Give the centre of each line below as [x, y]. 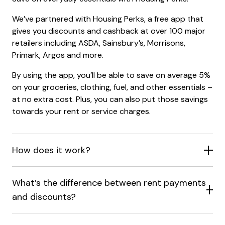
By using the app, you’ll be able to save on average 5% [111, 75]
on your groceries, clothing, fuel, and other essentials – [112, 87]
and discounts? [44, 197]
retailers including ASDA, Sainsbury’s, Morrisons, [99, 43]
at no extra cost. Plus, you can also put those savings [110, 99]
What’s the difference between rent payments [109, 183]
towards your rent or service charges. [81, 111]
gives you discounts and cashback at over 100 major [109, 31]
